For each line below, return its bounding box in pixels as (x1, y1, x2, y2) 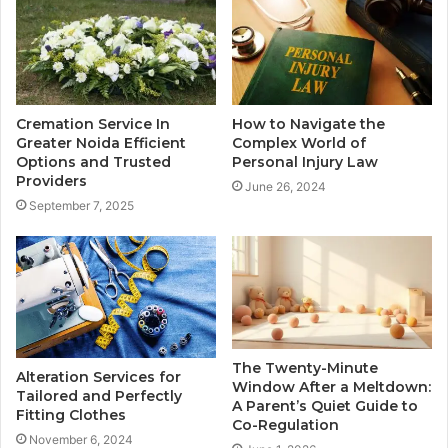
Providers (16, 172, 87, 191)
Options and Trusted (16, 153, 171, 172)
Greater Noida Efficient (16, 134, 186, 153)
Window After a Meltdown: (232, 378, 431, 397)
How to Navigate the (232, 115, 385, 134)
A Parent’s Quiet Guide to (232, 397, 418, 416)
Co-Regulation (232, 416, 339, 435)
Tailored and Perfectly (16, 387, 182, 406)
